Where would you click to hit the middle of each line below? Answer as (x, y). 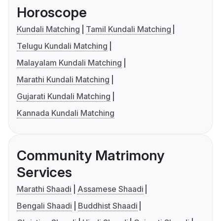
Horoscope (52, 13)
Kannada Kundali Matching (66, 113)
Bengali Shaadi (44, 206)
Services (44, 172)
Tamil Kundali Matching (128, 29)
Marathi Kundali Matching (63, 80)
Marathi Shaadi (44, 189)
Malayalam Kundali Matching (69, 63)
